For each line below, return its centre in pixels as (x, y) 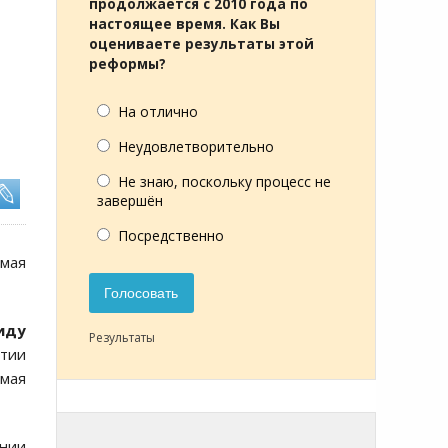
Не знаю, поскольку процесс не (224, 181)
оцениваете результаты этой (201, 44)
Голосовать (141, 293)
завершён (130, 200)
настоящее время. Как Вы (184, 24)
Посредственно (171, 235)
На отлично (158, 111)
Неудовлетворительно (196, 146)
